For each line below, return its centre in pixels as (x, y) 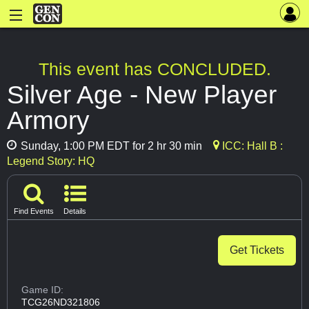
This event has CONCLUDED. (154, 69)
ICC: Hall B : (251, 146)
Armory (48, 120)
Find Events (34, 211)
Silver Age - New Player (142, 95)
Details (75, 211)
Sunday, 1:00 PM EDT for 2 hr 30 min (110, 146)
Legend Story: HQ (51, 161)
